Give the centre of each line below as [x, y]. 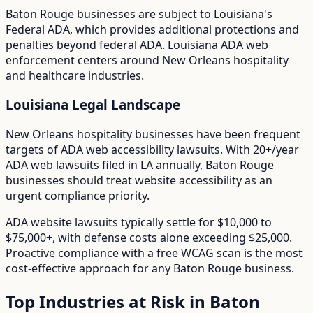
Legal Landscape [124, 105]
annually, [179, 165]
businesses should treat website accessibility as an [139, 181]
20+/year [276, 150]
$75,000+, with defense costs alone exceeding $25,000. [149, 238]
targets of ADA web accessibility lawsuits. [114, 150]
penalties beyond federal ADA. [87, 44]
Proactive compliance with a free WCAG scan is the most [154, 253]
